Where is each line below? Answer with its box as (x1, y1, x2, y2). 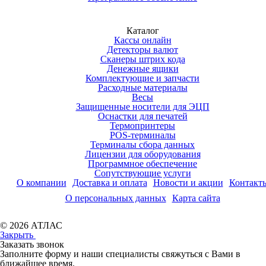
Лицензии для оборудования (84, 148, 201, 159)
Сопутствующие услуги (94, 167, 191, 178)
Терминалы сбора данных (90, 139, 195, 150)
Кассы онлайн (113, 34, 172, 45)
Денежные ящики (106, 63, 179, 74)
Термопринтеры (110, 120, 175, 131)
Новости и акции (153, 177, 223, 188)
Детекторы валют (107, 44, 178, 55)
